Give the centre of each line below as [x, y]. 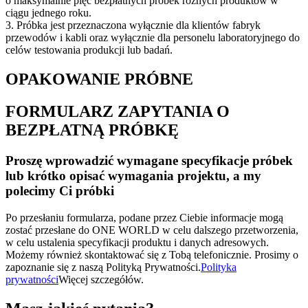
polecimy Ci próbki [60, 191]
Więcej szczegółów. [101, 279]
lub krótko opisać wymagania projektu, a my [133, 176]
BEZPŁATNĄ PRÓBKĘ [92, 130]
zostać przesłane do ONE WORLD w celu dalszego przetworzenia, [152, 230]
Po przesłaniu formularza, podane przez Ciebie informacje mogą [144, 217]
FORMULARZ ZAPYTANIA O [118, 112]
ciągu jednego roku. [48, 13]
